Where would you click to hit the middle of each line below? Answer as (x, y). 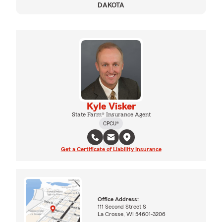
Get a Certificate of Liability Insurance (111, 149)
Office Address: (118, 199)
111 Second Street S (122, 206)
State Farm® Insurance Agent (111, 114)
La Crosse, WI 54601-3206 (132, 214)
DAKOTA (111, 5)
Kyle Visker (111, 106)
